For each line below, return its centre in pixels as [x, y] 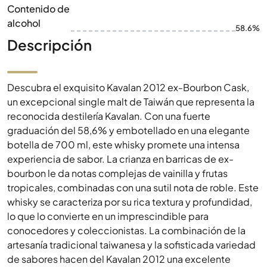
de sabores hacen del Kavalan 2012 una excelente [119, 259]
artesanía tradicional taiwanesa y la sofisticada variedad [131, 245]
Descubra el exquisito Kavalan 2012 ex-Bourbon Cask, [128, 87]
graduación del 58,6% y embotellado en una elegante [128, 130]
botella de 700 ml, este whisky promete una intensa [123, 145]
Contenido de [38, 9]
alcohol [24, 23]
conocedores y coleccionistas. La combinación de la [126, 230]
